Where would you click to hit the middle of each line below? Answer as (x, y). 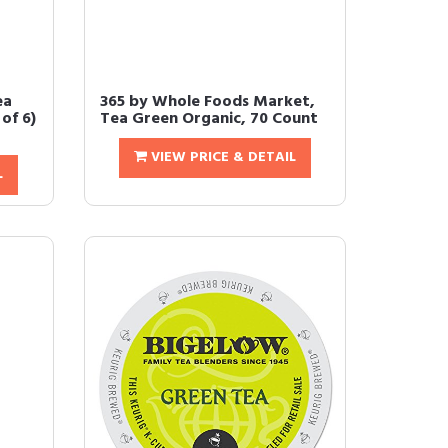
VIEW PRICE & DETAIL (221, 158)
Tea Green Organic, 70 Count (208, 119)
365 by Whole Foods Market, (207, 102)
